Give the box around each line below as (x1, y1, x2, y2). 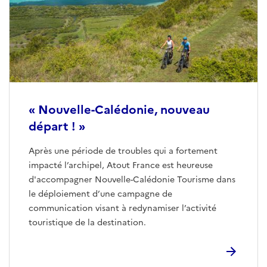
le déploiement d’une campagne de (29, 187, 172, 200)
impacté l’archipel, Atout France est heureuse (29, 159, 213, 172)
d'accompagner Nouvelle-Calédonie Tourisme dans (29, 173, 235, 186)
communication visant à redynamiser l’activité (29, 201, 216, 215)
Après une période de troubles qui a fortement (29, 144, 218, 157)
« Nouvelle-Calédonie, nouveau (29, 100, 210, 119)
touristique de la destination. (29, 216, 146, 229)
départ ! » (29, 117, 85, 135)
